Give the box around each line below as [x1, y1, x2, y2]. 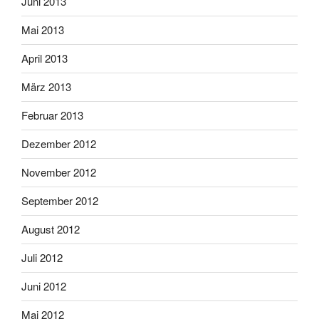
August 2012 [21, 221, 80, 237]
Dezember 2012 [21, 136, 96, 152]
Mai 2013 [21, 22, 64, 38]
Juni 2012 [21, 278, 66, 294]
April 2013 [21, 51, 68, 66]
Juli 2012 [21, 250, 63, 266]
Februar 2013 [21, 108, 83, 123]
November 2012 [21, 164, 96, 180]
